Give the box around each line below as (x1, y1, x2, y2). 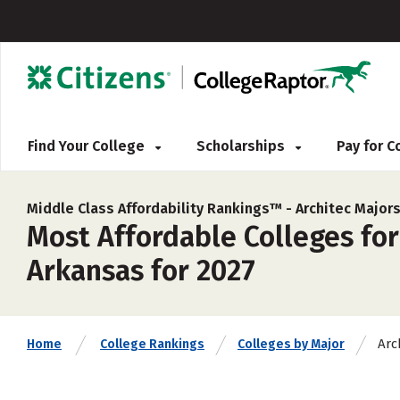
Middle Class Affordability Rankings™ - (27, 200, 296, 217)
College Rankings (100, 337, 204, 352)
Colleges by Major (237, 337, 345, 352)
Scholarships (196, 137, 288, 154)
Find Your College (28, 137, 148, 154)
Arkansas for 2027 (27, 254, 255, 287)
